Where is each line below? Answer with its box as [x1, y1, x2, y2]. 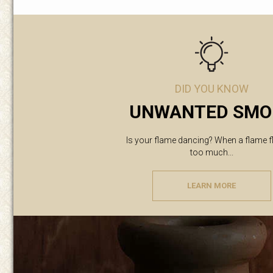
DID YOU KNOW [174, 82, 249, 95]
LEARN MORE [187, 181, 236, 190]
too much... [190, 147, 233, 157]
